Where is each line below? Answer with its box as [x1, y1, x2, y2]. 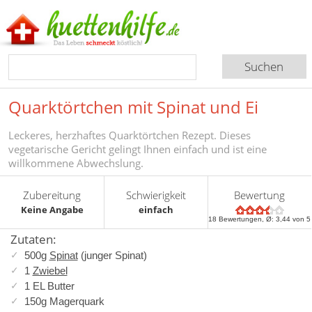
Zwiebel [32, 264, 68, 276]
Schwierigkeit [126, 187, 187, 202]
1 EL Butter [24, 279, 75, 292]
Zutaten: [10, 231, 56, 247]
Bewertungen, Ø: [217, 214, 276, 223]
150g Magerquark [24, 295, 104, 307]
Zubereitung [23, 187, 81, 202]
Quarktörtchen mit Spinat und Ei [8, 95, 258, 118]
